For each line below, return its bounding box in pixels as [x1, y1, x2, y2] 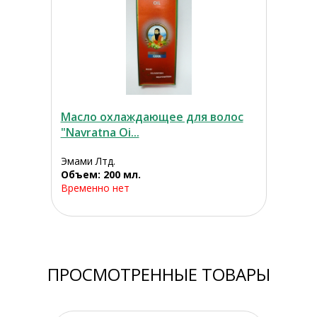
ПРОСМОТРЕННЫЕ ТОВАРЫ [47, 263, 270, 287]
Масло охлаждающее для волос [60, 109, 243, 125]
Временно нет [60, 181, 129, 195]
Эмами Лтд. [60, 154, 115, 168]
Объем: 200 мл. [60, 168, 141, 182]
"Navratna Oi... [60, 125, 139, 141]
